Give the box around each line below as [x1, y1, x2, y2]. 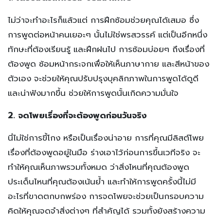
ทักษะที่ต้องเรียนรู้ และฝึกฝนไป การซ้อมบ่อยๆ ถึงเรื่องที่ [8, 42, 205, 55]
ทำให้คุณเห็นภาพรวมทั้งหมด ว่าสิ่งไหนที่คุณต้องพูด [8, 160, 189, 173]
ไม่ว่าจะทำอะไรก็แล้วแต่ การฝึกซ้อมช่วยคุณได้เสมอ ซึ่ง [8, 13, 199, 26]
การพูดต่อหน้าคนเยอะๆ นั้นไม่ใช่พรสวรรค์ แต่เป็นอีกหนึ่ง [8, 28, 207, 41]
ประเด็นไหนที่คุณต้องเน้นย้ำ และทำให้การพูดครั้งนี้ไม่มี [8, 175, 196, 188]
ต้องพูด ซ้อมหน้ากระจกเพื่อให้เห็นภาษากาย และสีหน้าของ [8, 57, 209, 70]
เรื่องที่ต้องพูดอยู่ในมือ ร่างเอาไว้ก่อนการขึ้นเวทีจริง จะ [8, 145, 200, 159]
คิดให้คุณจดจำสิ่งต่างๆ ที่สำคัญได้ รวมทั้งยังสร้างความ [8, 204, 205, 217]
